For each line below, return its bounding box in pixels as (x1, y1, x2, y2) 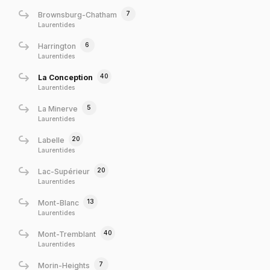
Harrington (37, 41, 76, 51)
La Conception (37, 72, 93, 82)
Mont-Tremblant (37, 229, 96, 239)
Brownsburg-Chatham (37, 10, 117, 19)
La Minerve (37, 104, 78, 113)
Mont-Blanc (37, 198, 79, 207)
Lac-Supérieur (37, 166, 90, 176)
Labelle (37, 135, 64, 145)
